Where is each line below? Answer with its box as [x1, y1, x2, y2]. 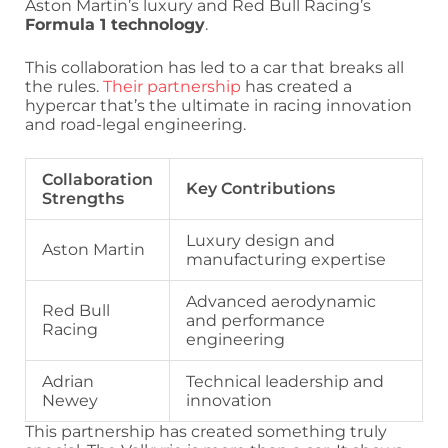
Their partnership [103, 76, 241, 96]
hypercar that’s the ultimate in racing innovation [25, 95, 412, 115]
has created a [241, 76, 352, 96]
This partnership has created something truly [25, 421, 387, 441]
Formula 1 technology [25, 14, 205, 34]
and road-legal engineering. [25, 114, 246, 134]
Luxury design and [186, 230, 335, 250]
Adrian [42, 371, 94, 391]
